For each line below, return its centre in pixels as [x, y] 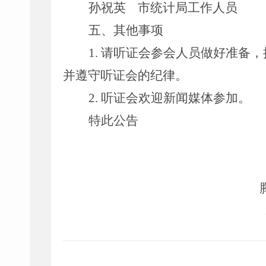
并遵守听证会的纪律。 [125, 75]
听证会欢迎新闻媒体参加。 [175, 98]
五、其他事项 [126, 30]
